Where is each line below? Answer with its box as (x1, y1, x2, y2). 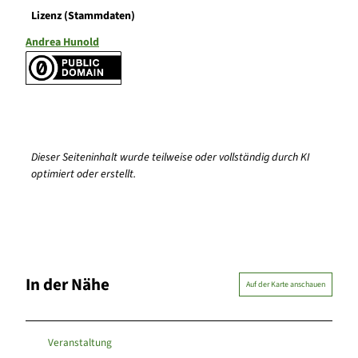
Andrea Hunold (26, 34, 99, 50)
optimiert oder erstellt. (31, 166, 137, 183)
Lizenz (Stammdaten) (31, 7, 136, 24)
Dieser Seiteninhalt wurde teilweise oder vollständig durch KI (31, 149, 311, 166)
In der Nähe (26, 272, 109, 296)
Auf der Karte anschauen (246, 279, 325, 291)
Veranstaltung (48, 334, 112, 350)
